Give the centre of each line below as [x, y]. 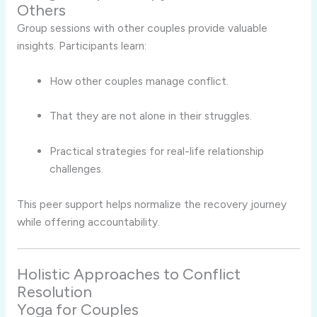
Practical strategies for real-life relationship [157, 151]
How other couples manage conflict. [139, 81]
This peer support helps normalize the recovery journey [151, 204]
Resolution [54, 292]
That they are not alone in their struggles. [151, 116]
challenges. [77, 169]
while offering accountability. [88, 222]
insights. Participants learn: [81, 45]
